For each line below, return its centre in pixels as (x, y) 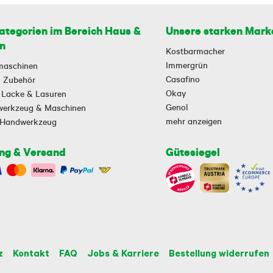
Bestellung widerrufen (219, 253)
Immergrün (187, 65)
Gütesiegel (193, 152)
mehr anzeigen (194, 121)
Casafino (183, 79)
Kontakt (31, 253)
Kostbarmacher (196, 51)
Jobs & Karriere (123, 253)
